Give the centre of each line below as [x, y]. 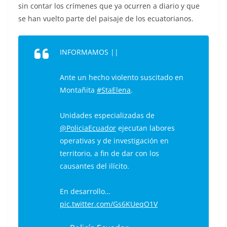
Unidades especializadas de [107, 115]
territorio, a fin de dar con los [109, 153]
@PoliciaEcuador [88, 128]
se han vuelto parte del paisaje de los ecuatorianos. [106, 18]
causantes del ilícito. [94, 166]
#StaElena [114, 90]
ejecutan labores [145, 128]
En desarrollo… [85, 191]
